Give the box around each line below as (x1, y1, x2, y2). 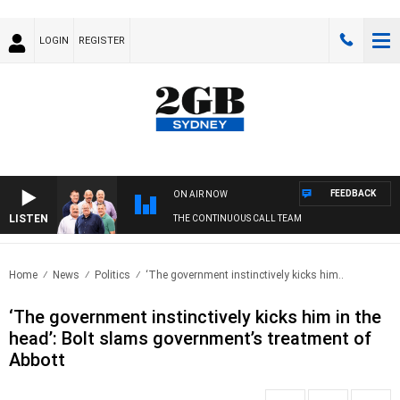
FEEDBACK (330, 188, 376, 199)
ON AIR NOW (173, 189, 228, 200)
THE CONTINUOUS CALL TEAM (173, 213, 302, 224)
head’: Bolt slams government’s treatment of (9, 328, 371, 350)
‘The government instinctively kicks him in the (9, 306, 381, 329)
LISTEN (9, 212, 48, 226)
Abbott (9, 349, 65, 371)
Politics (95, 269, 130, 282)
